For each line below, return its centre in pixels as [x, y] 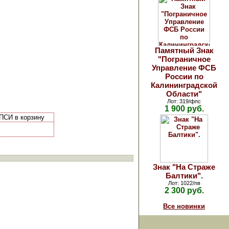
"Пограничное [184, 59]
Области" [184, 94]
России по [184, 76]
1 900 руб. [184, 109]
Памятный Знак [184, 50]
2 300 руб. [184, 190]
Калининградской [184, 85]
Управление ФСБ [184, 68]
